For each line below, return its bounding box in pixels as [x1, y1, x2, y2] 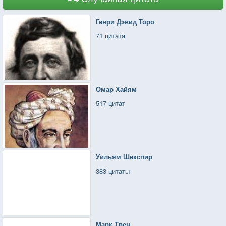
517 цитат [96, 98, 126, 108]
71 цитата [96, 30, 126, 40]
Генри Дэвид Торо [96, 16, 155, 26]
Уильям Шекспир [96, 151, 153, 161]
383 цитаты [96, 165, 130, 176]
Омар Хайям [96, 84, 137, 94]
